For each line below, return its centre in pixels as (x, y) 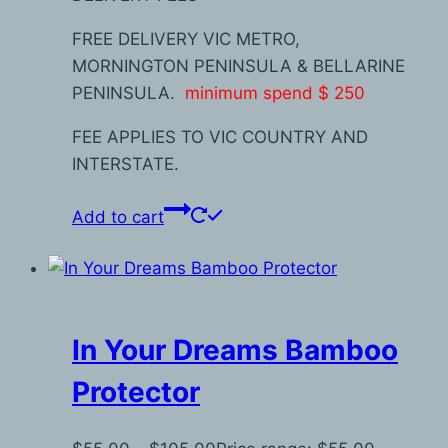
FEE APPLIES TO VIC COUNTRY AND (220, 136)
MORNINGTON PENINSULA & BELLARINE (238, 65)
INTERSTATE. (125, 163)
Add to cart (118, 216)
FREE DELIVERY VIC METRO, (186, 38)
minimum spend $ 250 (275, 92)
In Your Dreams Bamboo (235, 350)
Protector (136, 392)
